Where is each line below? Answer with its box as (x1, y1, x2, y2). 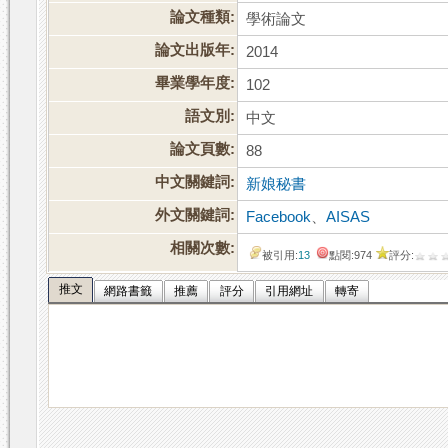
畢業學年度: (155, 75, 236, 92)
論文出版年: (155, 42, 236, 59)
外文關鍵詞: (155, 207, 236, 224)
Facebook (246, 209, 312, 226)
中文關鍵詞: (155, 174, 236, 191)
